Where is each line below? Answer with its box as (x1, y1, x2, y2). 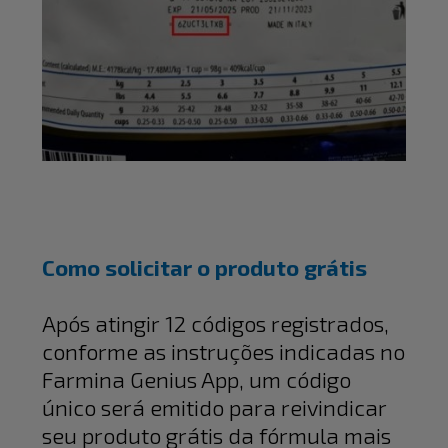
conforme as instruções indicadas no (42, 338, 406, 365)
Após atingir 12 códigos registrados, (42, 310, 390, 337)
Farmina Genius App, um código (42, 366, 352, 393)
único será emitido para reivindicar (42, 394, 388, 421)
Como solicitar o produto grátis (42, 254, 368, 281)
